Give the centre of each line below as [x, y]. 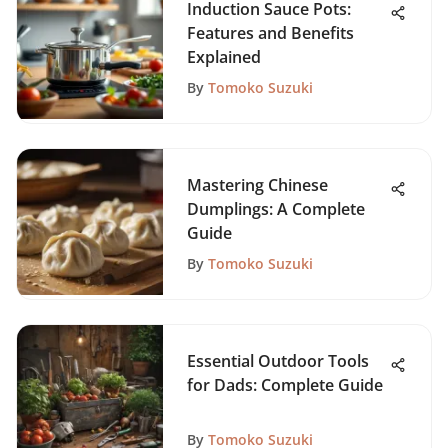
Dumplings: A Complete [276, 209]
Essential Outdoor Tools [278, 361]
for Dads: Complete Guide [285, 385]
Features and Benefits [270, 33]
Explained [224, 57]
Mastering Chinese [257, 185]
